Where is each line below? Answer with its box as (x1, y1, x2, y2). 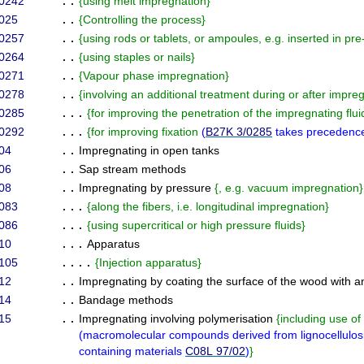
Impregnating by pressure (79, 181, 214, 194)
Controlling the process (83, 13, 201, 26)
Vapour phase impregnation (83, 69, 225, 82)
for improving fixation (91, 125, 201, 138)
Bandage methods (79, 293, 173, 306)
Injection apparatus (99, 256, 197, 269)
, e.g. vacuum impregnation (219, 181, 359, 194)
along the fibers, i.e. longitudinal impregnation (91, 200, 325, 213)
